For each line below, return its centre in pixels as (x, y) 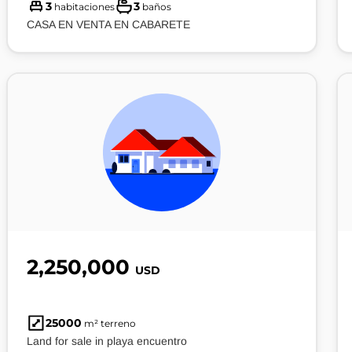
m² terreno (109, 323)
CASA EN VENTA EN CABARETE (108, 24)
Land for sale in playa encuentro (107, 341)
